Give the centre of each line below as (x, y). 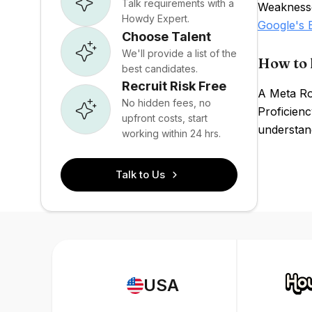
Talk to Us (141, 174)
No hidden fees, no (166, 103)
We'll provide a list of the (179, 53)
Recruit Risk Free (174, 86)
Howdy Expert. (156, 18)
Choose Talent (166, 36)
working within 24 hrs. (171, 133)
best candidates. (160, 68)
